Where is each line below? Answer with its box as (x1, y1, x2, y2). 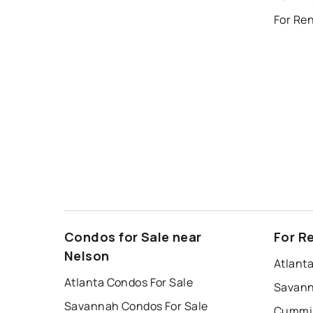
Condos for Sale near (64, 228, 202, 245)
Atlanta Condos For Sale (64, 274, 194, 290)
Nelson (64, 247, 110, 264)
